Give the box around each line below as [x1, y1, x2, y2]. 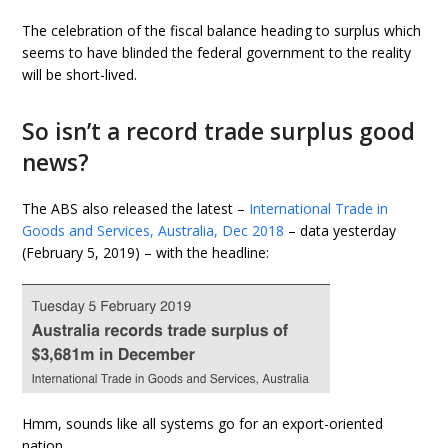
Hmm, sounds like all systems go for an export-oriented [22, 414, 384, 434]
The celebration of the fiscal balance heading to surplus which [22, 21, 422, 41]
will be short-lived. [22, 65, 138, 85]
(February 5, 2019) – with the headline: [22, 243, 270, 263]
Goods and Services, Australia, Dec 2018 [22, 221, 285, 241]
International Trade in [249, 199, 389, 219]
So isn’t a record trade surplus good [22, 116, 416, 148]
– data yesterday [284, 221, 397, 241]
